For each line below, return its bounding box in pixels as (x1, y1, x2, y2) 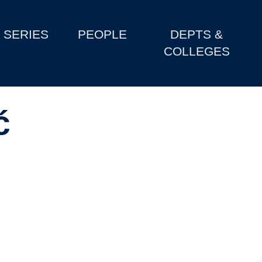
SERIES (4, 27, 49, 42)
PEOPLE (78, 27, 127, 42)
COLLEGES (163, 44, 230, 58)
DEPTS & (170, 27, 223, 42)
